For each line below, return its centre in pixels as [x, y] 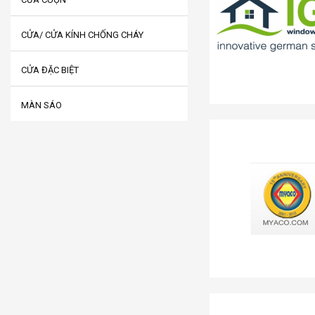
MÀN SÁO [41, 105]
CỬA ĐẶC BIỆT [50, 70]
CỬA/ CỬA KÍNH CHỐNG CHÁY [82, 35]
